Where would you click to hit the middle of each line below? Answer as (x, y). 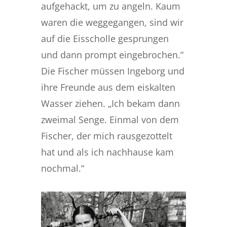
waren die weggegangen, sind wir (112, 22)
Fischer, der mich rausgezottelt (106, 136)
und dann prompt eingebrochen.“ (112, 55)
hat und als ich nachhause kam (107, 152)
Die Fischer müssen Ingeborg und (112, 71)
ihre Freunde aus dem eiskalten (108, 87)
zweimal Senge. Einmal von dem (110, 120)
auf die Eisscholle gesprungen (105, 39)
